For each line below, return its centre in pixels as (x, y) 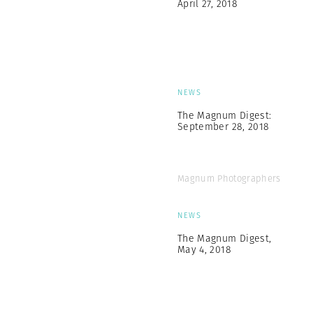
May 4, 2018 (204, 249)
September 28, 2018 (224, 126)
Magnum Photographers (229, 179)
